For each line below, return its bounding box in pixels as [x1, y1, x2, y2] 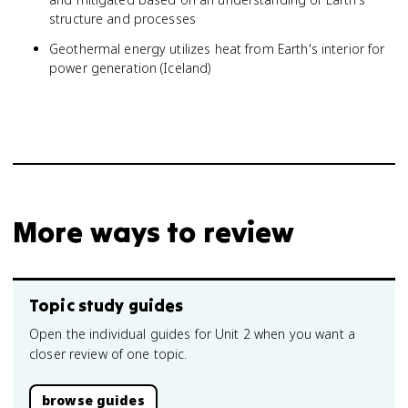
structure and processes [49, 10, 197, 27]
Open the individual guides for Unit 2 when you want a [29, 325, 355, 342]
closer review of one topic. [29, 345, 188, 362]
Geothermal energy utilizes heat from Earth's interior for [49, 40, 385, 57]
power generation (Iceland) [49, 59, 211, 76]
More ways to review [13, 213, 295, 250]
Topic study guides [29, 295, 184, 316]
